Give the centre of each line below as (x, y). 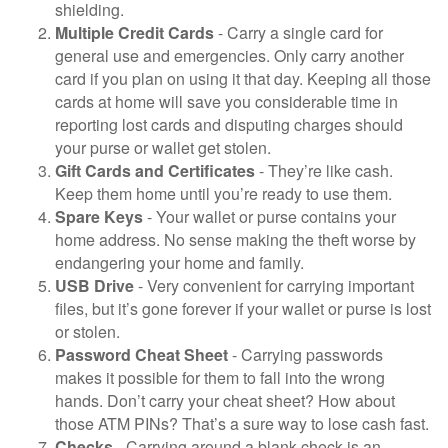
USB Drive (94, 285)
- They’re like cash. (324, 170)
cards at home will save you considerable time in (226, 101)
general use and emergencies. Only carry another (229, 55)
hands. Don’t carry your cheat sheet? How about (225, 400)
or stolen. (87, 331)
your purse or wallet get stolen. (163, 147)
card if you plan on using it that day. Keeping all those (243, 78)
